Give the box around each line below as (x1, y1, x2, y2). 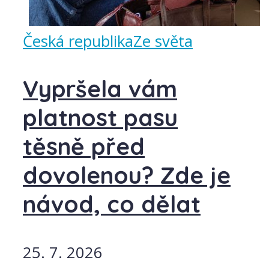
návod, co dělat (23, 190, 201, 219)
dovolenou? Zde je (23, 161, 231, 190)
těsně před (23, 132, 145, 162)
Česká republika (23, 31, 133, 52)
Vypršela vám (23, 74, 177, 104)
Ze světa (133, 31, 193, 52)
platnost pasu (23, 103, 178, 133)
